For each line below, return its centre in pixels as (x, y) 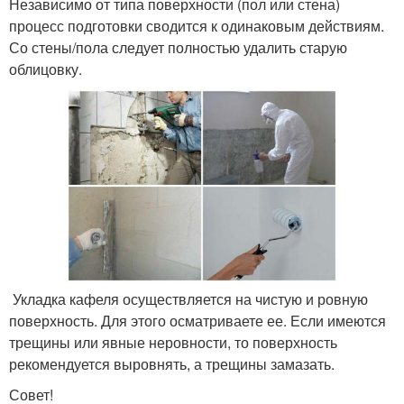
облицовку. (46, 69)
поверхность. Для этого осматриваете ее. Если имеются (197, 321)
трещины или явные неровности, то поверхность (173, 343)
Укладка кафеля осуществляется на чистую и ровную (188, 299)
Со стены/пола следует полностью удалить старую (178, 47)
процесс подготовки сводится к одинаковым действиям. (197, 26)
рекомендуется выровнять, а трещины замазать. (172, 364)
